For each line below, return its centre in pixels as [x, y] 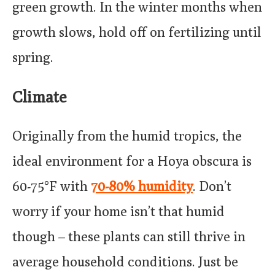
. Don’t [212, 186]
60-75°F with [52, 186]
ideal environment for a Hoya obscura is [132, 161]
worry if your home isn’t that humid [118, 211]
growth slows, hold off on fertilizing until [137, 32]
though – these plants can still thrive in [129, 236]
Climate [39, 97]
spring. [33, 57]
